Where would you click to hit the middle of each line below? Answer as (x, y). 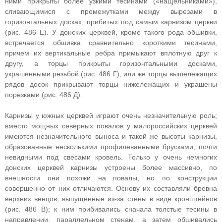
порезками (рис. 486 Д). (44, 95)
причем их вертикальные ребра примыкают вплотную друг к (111, 53)
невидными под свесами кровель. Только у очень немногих (111, 157)
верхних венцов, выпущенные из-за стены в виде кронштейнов (111, 199)
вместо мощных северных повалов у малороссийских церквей (111, 126)
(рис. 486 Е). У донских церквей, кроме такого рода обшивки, (111, 32)
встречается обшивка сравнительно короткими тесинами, (111, 43)
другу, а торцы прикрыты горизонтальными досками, (111, 63)
